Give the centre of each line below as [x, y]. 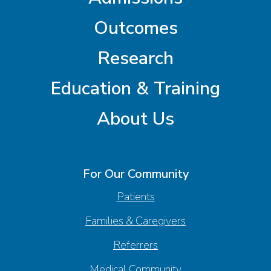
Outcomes [135, 28]
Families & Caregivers [135, 221]
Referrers [135, 245]
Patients [135, 197]
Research [135, 59]
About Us [135, 119]
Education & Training [135, 89]
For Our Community [135, 174]
